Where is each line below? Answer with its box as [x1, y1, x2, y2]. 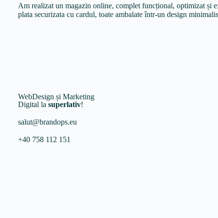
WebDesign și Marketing [18, 92, 94, 101]
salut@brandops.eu [18, 118, 77, 127]
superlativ [48, 100, 81, 109]
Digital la [18, 100, 48, 109]
